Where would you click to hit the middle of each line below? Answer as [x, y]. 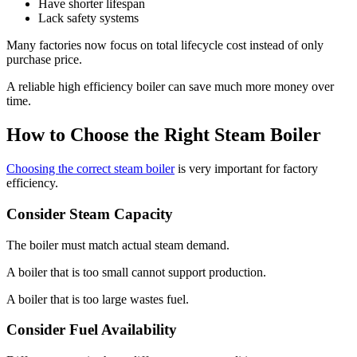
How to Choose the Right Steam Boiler [164, 135]
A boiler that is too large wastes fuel [96, 299]
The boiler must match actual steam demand [116, 245]
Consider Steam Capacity [90, 214]
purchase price [43, 60]
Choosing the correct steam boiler [90, 169]
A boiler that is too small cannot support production [135, 272]
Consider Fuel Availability [92, 330]
